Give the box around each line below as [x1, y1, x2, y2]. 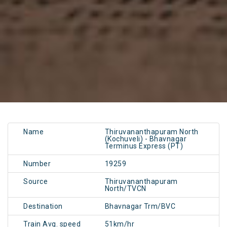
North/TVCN [104, 184, 146, 193]
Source [23, 177, 48, 186]
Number [23, 160, 51, 168]
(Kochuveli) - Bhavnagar [104, 135, 187, 143]
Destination [23, 202, 63, 211]
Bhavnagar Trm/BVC [104, 202, 176, 211]
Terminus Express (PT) [104, 142, 183, 150]
